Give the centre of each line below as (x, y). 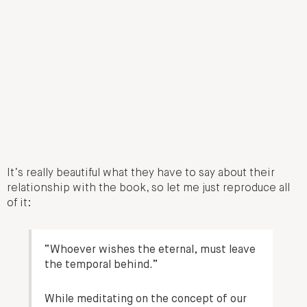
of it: (19, 204)
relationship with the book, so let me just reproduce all (148, 189)
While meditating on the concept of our (146, 299)
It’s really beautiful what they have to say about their (141, 174)
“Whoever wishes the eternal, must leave (150, 250)
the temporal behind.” (102, 265)
